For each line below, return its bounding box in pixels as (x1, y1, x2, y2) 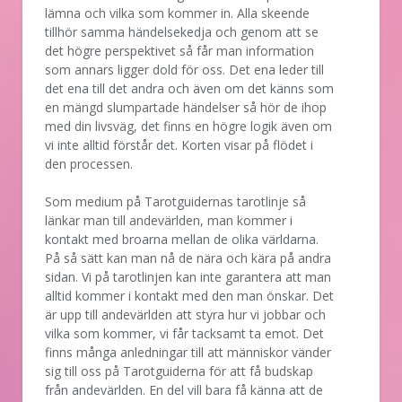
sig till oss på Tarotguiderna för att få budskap (45, 362, 313, 380)
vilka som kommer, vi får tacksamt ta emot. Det (45, 324, 324, 342)
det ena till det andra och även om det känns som (45, 79, 334, 97)
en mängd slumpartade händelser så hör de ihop (45, 98, 327, 116)
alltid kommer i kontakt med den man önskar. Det (45, 286, 334, 304)
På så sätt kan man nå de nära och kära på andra (45, 249, 331, 267)
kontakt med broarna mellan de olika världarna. (45, 230, 319, 248)
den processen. (45, 154, 133, 172)
